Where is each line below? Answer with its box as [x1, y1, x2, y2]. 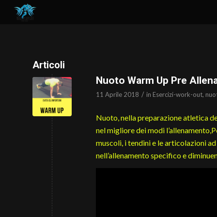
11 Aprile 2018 [96, 91, 139, 98]
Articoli [32, 59, 65, 71]
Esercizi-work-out [153, 91, 202, 98]
